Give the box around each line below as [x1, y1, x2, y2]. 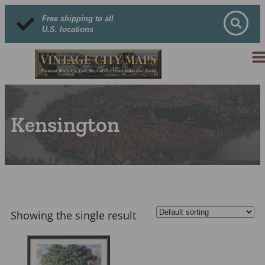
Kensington [11, 112, 119, 137]
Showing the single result [11, 208, 136, 222]
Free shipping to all [41, 14, 114, 23]
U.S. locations [41, 24, 93, 34]
